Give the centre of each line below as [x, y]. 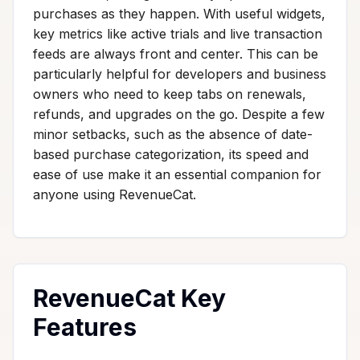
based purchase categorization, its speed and [171, 154]
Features [85, 327]
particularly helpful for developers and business [180, 74]
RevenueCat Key [129, 298]
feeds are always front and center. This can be [176, 53]
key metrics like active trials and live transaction [178, 33]
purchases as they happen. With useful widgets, [179, 13]
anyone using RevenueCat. [115, 194]
